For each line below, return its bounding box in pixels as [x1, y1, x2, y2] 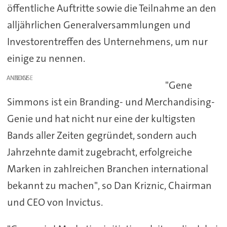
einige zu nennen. [7, 51, 85, 65]
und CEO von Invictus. [7, 195, 103, 209]
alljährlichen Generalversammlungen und [7, 18, 191, 31]
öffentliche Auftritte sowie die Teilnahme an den [7, 1, 216, 15]
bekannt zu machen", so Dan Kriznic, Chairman [7, 178, 212, 192]
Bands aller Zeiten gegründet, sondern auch [7, 128, 197, 142]
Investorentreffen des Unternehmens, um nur [7, 34, 208, 48]
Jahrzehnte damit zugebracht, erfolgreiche [7, 145, 192, 159]
